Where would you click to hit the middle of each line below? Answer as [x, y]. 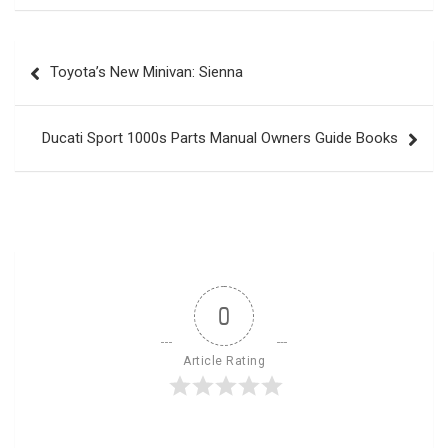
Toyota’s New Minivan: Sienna [146, 71]
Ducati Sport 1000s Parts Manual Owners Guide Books [220, 137]
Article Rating [224, 360]
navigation [72, 86]
